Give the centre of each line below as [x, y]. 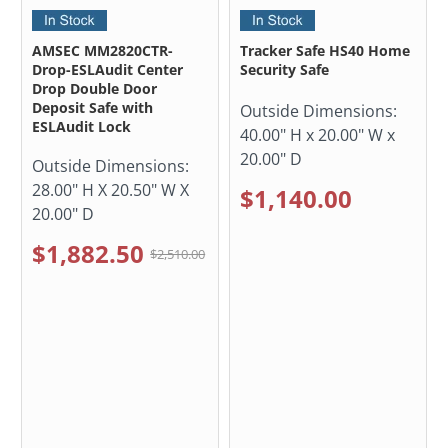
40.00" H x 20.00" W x [317, 135]
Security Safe [284, 70]
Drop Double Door [95, 89]
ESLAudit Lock [82, 127]
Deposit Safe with [93, 108]
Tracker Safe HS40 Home [325, 51]
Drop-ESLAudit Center [108, 70]
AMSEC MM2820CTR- [103, 51]
